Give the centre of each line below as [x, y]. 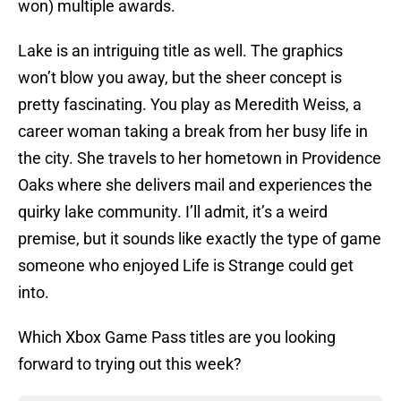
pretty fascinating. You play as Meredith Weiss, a [190, 105]
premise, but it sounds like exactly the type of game [200, 239]
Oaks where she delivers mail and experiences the [195, 185]
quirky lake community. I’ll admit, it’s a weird [173, 212]
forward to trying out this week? [130, 364]
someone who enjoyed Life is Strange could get [186, 266]
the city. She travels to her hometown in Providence [200, 158]
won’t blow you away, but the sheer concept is [180, 78]
